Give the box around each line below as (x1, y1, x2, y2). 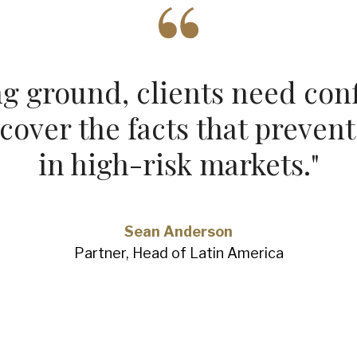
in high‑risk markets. (37, 144, 311, 182)
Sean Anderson (124, 223, 233, 240)
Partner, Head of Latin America (73, 245, 284, 261)
